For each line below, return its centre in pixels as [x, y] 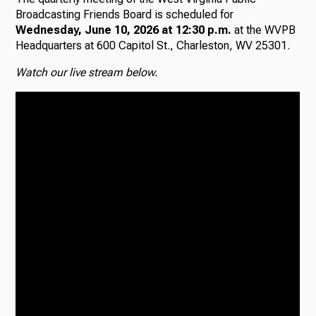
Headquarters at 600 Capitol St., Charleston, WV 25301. [153, 45]
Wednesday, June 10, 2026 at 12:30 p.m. [124, 30]
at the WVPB [264, 30]
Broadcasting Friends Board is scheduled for [125, 14]
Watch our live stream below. [87, 72]
